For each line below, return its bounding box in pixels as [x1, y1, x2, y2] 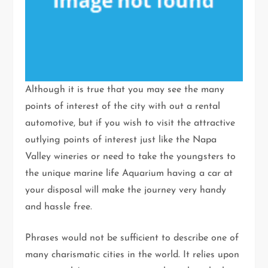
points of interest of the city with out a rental [25, 102, 221, 112]
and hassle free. [25, 202, 93, 212]
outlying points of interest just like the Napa [25, 135, 217, 145]
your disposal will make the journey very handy [25, 185, 227, 196]
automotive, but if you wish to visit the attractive [25, 118, 236, 129]
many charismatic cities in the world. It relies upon [25, 250, 240, 260]
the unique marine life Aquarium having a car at [25, 169, 233, 179]
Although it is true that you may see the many [25, 85, 225, 95]
